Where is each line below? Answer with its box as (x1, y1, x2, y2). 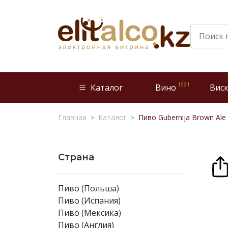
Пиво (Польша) (58, 183, 119, 194)
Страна (58, 152, 94, 163)
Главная (58, 112, 87, 122)
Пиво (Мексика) (58, 207, 121, 218)
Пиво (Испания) (58, 195, 121, 206)
